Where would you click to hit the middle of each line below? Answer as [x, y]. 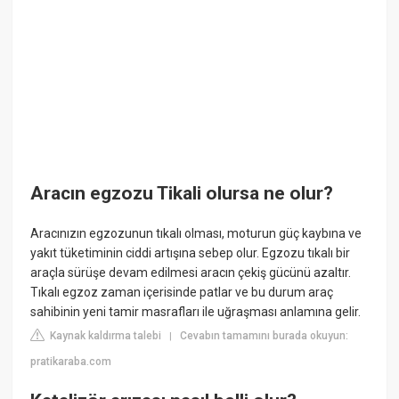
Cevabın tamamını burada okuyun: [265, 336]
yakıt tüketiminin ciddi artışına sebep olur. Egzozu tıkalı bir [191, 253]
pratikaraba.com [71, 362]
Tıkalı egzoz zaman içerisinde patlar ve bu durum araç [182, 293]
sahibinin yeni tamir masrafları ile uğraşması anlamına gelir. [196, 312]
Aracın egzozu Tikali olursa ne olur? [182, 194]
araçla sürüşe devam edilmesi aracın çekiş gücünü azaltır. [191, 273]
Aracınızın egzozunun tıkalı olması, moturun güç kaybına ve [196, 234]
